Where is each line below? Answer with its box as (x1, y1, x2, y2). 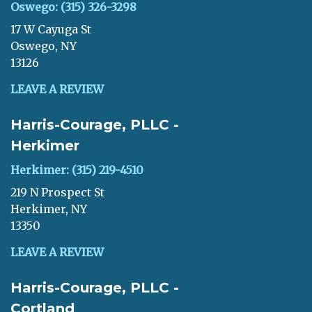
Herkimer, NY (10, 202, 87, 216)
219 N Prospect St (10, 185, 104, 199)
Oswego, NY (10, 39, 77, 53)
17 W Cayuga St (10, 22, 91, 36)
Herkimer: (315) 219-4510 (10, 163, 143, 177)
